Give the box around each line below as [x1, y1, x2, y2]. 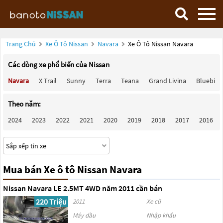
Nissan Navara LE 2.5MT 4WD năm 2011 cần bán [3, 183, 162, 193]
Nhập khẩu [146, 211, 176, 220]
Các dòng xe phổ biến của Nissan [8, 60, 110, 69]
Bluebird [196, 76, 222, 85]
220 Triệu [35, 197, 67, 207]
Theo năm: [8, 99, 41, 109]
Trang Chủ [5, 39, 36, 48]
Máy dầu [72, 211, 96, 220]
